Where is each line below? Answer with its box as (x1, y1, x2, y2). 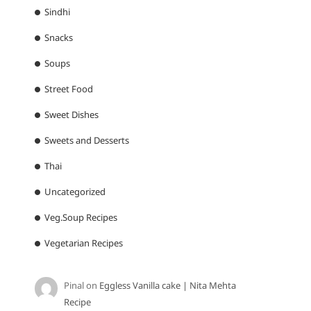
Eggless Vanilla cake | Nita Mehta (99, 279, 237, 292)
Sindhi (44, 6, 70, 19)
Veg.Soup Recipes (44, 211, 117, 224)
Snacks (44, 31, 73, 44)
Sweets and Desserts (44, 134, 129, 147)
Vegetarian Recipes (44, 237, 123, 250)
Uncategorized (44, 185, 106, 199)
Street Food (44, 83, 93, 96)
